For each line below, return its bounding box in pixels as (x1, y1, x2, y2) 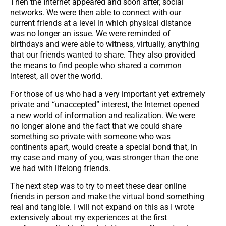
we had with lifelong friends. (10, 163, 110, 173)
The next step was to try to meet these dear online (10, 181, 186, 191)
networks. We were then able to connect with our (10, 8, 181, 18)
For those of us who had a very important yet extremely (10, 89, 205, 99)
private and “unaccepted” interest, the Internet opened (10, 99, 199, 109)
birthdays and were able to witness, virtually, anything (10, 39, 199, 49)
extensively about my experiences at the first (10, 213, 167, 223)
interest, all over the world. (10, 71, 102, 81)
